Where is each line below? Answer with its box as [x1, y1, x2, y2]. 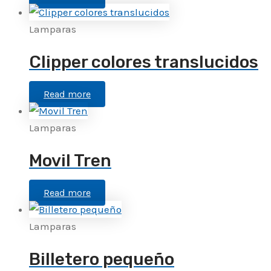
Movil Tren [29, 150, 111, 171]
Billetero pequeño [29, 249, 174, 270]
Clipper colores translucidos [29, 51, 258, 72]
